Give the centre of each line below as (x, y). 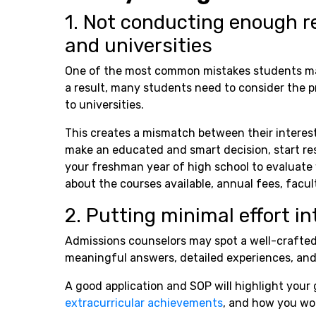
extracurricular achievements (144, 303)
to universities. (106, 104)
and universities (139, 45)
